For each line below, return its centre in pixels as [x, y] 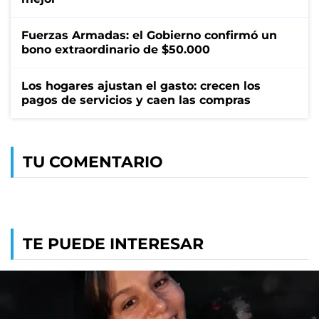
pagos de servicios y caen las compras [136, 100]
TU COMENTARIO [93, 162]
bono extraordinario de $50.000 [116, 49]
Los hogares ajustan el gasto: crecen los [141, 85]
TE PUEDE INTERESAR [113, 244]
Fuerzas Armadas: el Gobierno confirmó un [149, 35]
